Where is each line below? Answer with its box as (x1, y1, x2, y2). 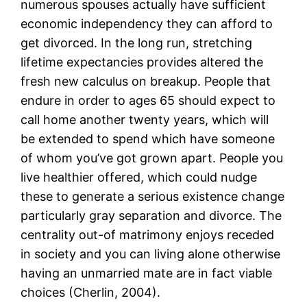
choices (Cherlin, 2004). (21, 284, 161, 299)
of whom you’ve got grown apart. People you (21, 150, 284, 165)
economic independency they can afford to (21, 16, 273, 31)
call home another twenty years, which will (21, 112, 269, 127)
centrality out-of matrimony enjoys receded (21, 227, 275, 242)
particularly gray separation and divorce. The (21, 208, 282, 223)
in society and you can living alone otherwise (21, 246, 281, 261)
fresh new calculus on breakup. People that (21, 73, 271, 88)
